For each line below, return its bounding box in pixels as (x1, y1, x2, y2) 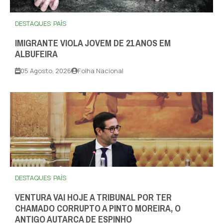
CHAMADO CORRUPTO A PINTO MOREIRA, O (15, 200, 181, 218)
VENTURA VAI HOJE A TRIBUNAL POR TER (15, 189, 172, 207)
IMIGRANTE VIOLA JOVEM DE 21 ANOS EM (15, 35, 171, 52)
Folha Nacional (78, 66, 123, 76)
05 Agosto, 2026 (20, 66, 71, 76)
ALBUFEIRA (15, 46, 58, 63)
